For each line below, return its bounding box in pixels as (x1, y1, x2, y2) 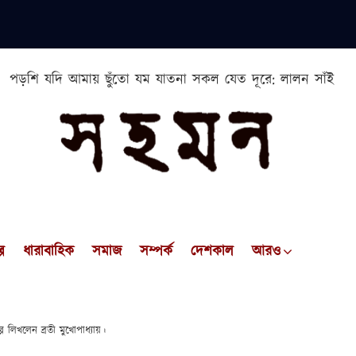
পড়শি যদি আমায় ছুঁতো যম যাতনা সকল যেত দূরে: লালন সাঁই (10, 70, 335, 91)
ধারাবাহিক (23, 242, 75, 262)
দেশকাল (191, 242, 234, 262)
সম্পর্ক (140, 242, 173, 262)
